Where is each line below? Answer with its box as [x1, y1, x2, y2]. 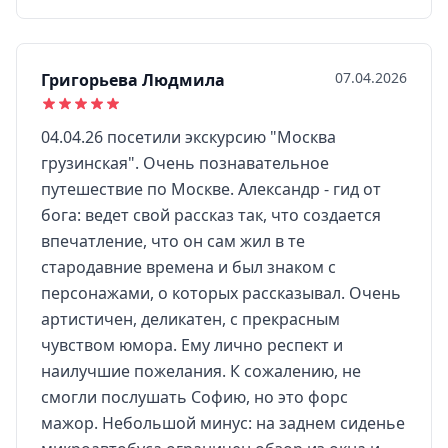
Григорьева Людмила [41, 69, 225, 91]
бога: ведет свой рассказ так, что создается [41, 204, 381, 226]
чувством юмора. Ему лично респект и [41, 334, 343, 356]
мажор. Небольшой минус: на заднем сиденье [41, 412, 405, 434]
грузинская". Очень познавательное [41, 152, 329, 174]
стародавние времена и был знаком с [41, 256, 336, 278]
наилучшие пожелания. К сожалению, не [41, 360, 361, 382]
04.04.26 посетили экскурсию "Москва [41, 126, 336, 148]
